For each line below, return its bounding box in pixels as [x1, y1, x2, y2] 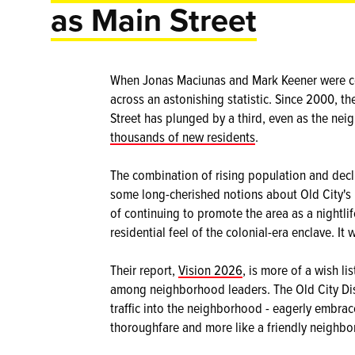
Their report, [110, 260, 178, 280]
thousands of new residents [110, 127, 255, 147]
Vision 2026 [178, 260, 242, 280]
